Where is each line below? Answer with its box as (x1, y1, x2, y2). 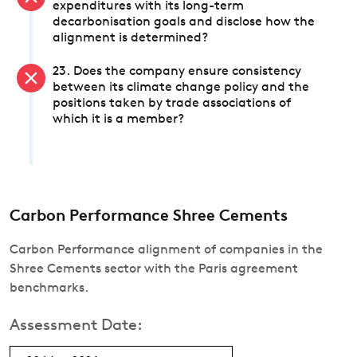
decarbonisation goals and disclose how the (53, 16, 315, 29)
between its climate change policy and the (53, 81, 309, 94)
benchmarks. (10, 282, 88, 295)
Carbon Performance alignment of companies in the (10, 244, 323, 257)
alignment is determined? (53, 32, 208, 45)
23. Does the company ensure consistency (53, 65, 301, 78)
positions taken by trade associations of (53, 97, 291, 110)
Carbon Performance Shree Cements (10, 209, 288, 225)
